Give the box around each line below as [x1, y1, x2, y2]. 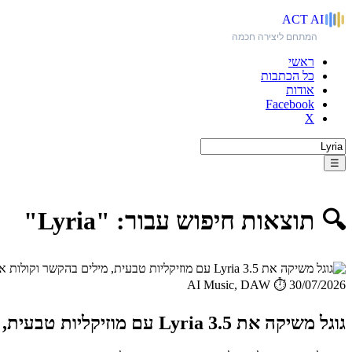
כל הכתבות [261, 69, 314, 82]
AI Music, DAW [187, 278, 270, 292]
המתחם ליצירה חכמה [232, 31, 317, 42]
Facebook [266, 97, 314, 111]
